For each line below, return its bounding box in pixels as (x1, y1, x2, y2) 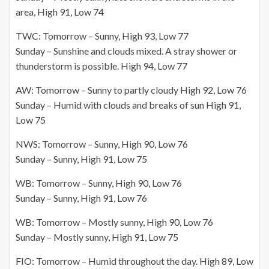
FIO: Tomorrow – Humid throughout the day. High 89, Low (16, 255, 253, 267)
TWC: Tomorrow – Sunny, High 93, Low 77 (16, 29, 189, 41)
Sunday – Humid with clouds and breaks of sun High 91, (16, 98, 241, 110)
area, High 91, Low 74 (16, 5, 104, 17)
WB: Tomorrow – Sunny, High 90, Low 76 (16, 177, 182, 189)
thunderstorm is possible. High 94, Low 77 (16, 59, 187, 71)
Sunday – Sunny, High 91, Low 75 (16, 153, 147, 165)
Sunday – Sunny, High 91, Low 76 (16, 192, 147, 204)
